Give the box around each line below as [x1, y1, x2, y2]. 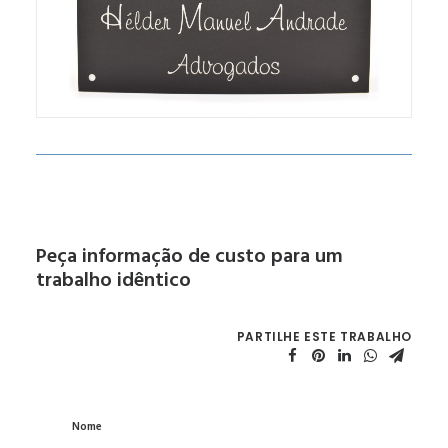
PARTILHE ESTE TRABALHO [236, 328, 412, 345]
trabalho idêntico [36, 265, 191, 297]
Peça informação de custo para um [36, 241, 343, 273]
